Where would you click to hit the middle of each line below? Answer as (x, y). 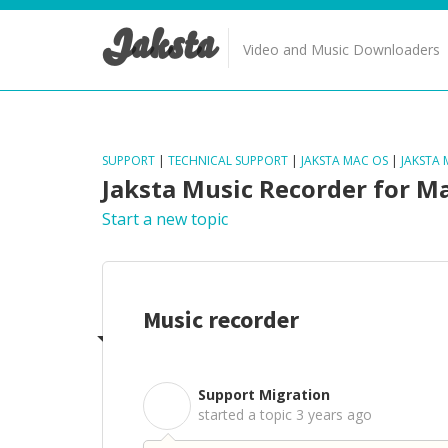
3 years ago (334, 414)
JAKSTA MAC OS (344, 160)
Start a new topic (165, 219)
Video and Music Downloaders (341, 49)
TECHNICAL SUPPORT (228, 160)
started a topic (247, 414)
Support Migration (264, 394)
